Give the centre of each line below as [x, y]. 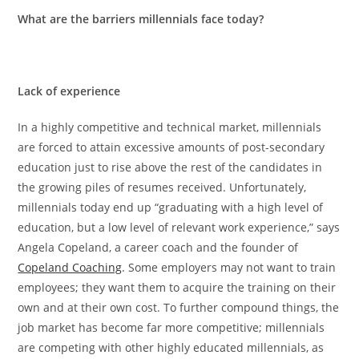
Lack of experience [69, 91]
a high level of [286, 207]
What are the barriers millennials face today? [141, 18]
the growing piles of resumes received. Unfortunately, [162, 187]
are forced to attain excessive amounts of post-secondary [171, 147]
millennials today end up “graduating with [133, 207]
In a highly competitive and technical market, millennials [170, 127]
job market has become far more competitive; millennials [171, 327]
